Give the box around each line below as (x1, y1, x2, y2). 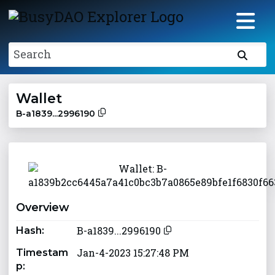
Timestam (16, 247, 69, 259)
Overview (16, 201, 70, 215)
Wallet (16, 90, 63, 107)
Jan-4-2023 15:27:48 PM (77, 246, 190, 260)
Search (14, 47, 52, 62)
